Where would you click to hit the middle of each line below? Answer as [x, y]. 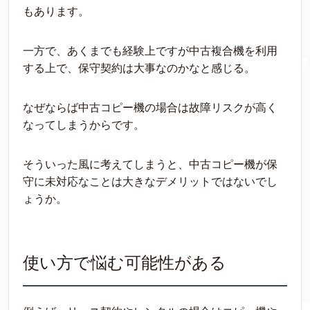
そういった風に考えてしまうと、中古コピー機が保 [150, 164]
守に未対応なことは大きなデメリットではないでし [150, 182]
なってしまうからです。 [84, 125]
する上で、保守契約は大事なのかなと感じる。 [139, 68]
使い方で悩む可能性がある [125, 263]
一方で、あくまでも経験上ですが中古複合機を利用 [150, 51]
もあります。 [56, 11]
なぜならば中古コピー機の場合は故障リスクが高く [150, 108]
